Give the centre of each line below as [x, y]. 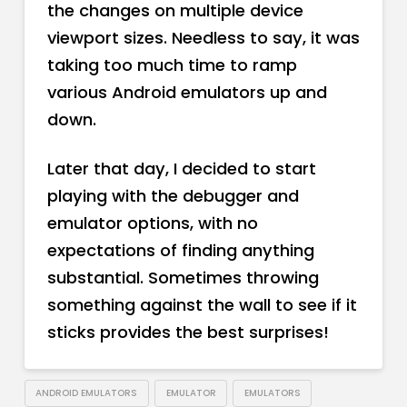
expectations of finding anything [180, 251]
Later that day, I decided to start [181, 169]
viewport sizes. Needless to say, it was [203, 38]
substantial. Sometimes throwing [183, 278]
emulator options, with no [152, 223]
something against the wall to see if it [202, 305]
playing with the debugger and [173, 196]
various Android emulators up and [187, 93]
